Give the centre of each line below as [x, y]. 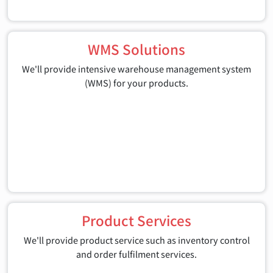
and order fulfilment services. [136, 253]
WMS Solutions [136, 48]
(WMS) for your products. [136, 82]
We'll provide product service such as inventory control [136, 239]
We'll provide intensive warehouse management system [136, 68]
